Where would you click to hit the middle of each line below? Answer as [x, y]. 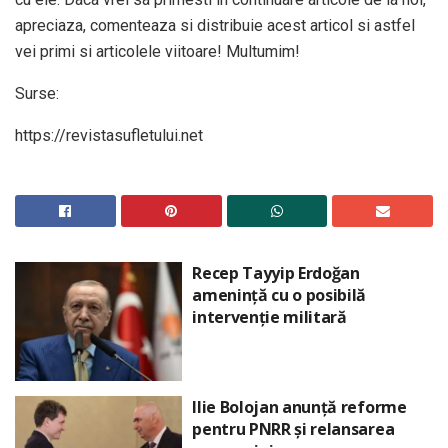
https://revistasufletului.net [109, 135]
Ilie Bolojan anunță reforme [299, 407]
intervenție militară [269, 316]
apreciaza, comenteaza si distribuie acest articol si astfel [215, 25]
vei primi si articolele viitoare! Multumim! [157, 51]
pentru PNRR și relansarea [293, 429]
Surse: [37, 93]
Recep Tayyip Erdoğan [276, 272]
